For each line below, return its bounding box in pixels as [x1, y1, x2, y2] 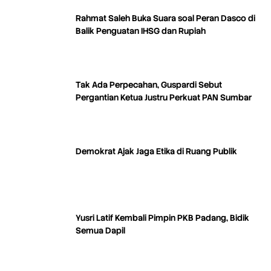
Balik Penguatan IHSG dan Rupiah [76, 25, 206, 37]
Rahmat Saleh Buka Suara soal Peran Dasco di [76, 13, 255, 24]
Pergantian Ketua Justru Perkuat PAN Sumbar [76, 92, 252, 103]
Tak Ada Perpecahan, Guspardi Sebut [76, 79, 222, 91]
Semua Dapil [76, 225, 125, 237]
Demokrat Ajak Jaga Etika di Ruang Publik [76, 146, 237, 157]
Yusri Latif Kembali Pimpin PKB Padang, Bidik [76, 212, 249, 224]
